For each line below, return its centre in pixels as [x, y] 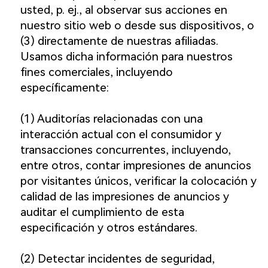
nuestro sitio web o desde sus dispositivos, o [137, 26]
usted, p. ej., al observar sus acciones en [124, 10]
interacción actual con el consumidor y [121, 135]
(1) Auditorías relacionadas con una [111, 119]
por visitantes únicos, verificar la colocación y [138, 181]
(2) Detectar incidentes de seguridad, [117, 259]
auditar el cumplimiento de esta [102, 212]
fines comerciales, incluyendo [96, 72]
